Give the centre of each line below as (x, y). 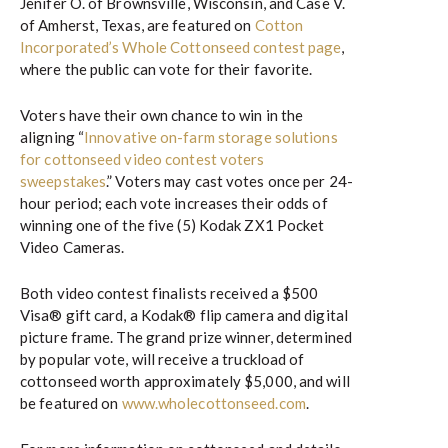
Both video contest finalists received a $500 (169, 293)
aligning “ (52, 137)
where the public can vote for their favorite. (166, 69)
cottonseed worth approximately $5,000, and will (185, 381)
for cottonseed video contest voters (142, 159)
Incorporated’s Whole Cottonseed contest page (181, 47)
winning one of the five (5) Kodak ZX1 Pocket (172, 225)
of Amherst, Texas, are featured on (137, 25)
